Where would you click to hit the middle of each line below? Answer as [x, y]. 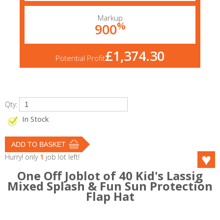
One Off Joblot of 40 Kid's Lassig [110, 176]
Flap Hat [110, 196]
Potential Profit [80, 58]
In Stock [35, 119]
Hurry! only [22, 157]
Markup [110, 18]
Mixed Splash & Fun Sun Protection [110, 186]
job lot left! [62, 157]
